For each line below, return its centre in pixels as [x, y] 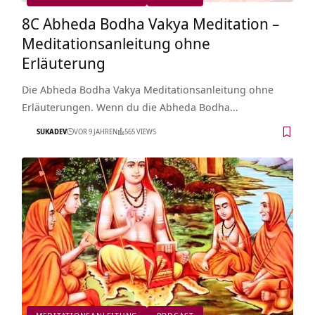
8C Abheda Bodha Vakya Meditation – [150, 23]
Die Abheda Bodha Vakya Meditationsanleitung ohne [147, 89]
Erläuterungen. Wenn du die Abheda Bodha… [130, 107]
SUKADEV [51, 132]
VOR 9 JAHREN [95, 132]
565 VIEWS [140, 132]
